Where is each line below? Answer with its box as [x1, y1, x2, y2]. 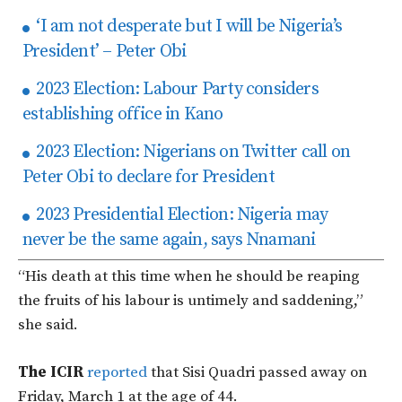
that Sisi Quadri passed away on [147, 363, 367, 383]
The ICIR [18, 363, 87, 383]
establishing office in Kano [22, 103, 223, 127]
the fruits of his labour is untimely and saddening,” [18, 291, 363, 311]
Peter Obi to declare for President [22, 166, 275, 189]
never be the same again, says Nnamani [22, 229, 316, 252]
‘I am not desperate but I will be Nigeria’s [32, 15, 343, 39]
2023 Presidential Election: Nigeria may [32, 204, 328, 227]
